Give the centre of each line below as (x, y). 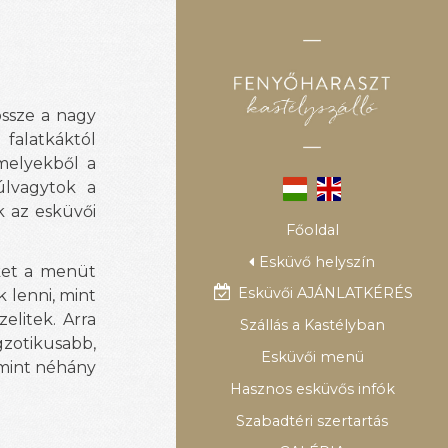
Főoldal (312, 229)
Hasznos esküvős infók (312, 388)
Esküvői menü (312, 356)
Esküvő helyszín (317, 261)
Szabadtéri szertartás (312, 420)
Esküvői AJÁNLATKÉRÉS (325, 293)
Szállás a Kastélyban (312, 325)
